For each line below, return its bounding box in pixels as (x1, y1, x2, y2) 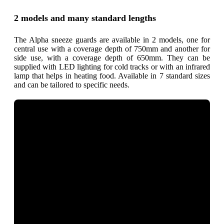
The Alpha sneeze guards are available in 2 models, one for (14, 35, 210, 44)
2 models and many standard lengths (14, 12, 156, 23)
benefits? (112, 134, 151, 145)
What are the (112, 122, 168, 134)
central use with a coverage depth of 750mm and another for (14, 44, 210, 53)
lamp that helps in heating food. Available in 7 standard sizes (14, 71, 210, 80)
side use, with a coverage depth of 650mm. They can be (14, 53, 210, 62)
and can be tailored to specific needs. (14, 80, 129, 89)
